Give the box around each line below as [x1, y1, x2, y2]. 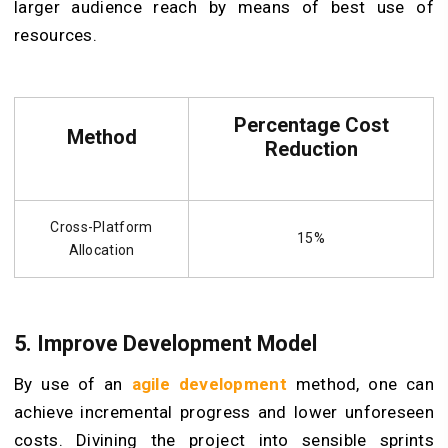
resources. [14, 24, 98, 45]
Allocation [68, 241, 135, 258]
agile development [131, 374, 287, 395]
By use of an [14, 374, 132, 395]
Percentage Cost [233, 112, 389, 137]
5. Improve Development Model [14, 331, 317, 357]
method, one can [287, 374, 434, 395]
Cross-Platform [50, 218, 153, 235]
